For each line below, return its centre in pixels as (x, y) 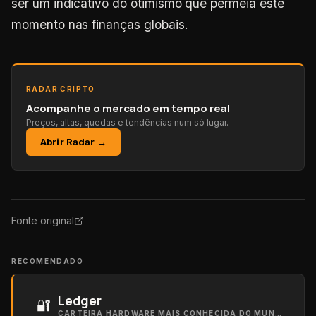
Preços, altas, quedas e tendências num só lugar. (127, 122)
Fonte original (43, 220)
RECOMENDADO (48, 261)
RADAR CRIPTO (61, 89)
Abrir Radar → (73, 142)
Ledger (80, 300)
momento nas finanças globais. (100, 24)
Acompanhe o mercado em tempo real (128, 108)
